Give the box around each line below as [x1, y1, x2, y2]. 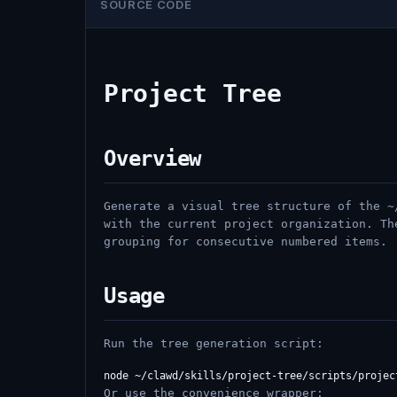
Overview [104, 146, 202, 171]
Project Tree [104, 79, 282, 108]
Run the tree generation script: [104, 337, 323, 350]
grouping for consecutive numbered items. [104, 235, 387, 248]
